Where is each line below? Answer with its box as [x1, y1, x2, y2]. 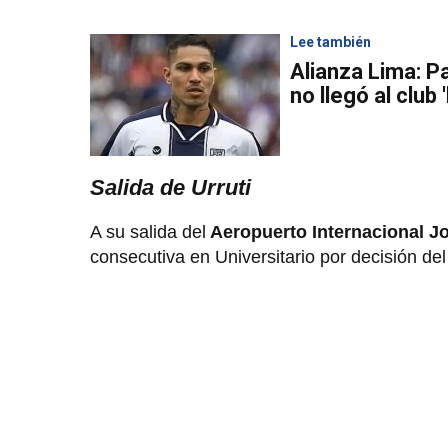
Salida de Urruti [90, 174, 251, 200]
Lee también [290, 33, 371, 50]
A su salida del [90, 221, 206, 242]
